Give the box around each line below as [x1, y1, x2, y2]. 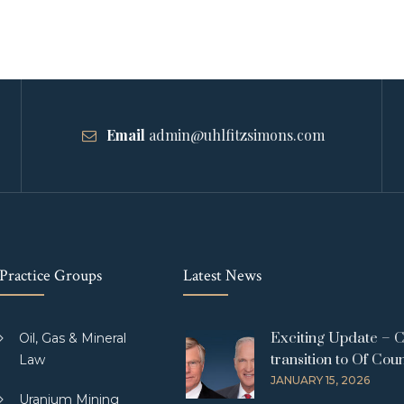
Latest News [183, 265, 262, 286]
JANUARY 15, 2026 [271, 373, 370, 387]
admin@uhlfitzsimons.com [148, 125, 325, 144]
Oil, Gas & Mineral [19, 330, 126, 346]
